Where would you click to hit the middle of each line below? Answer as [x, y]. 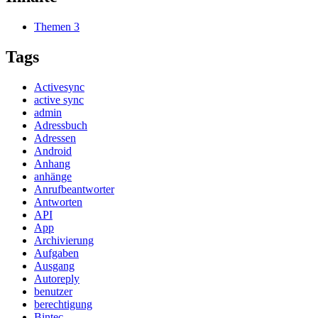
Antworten [58, 202]
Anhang [52, 163]
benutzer [53, 291]
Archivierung [64, 240]
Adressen [55, 138]
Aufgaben [56, 253]
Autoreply [57, 278]
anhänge [53, 176]
